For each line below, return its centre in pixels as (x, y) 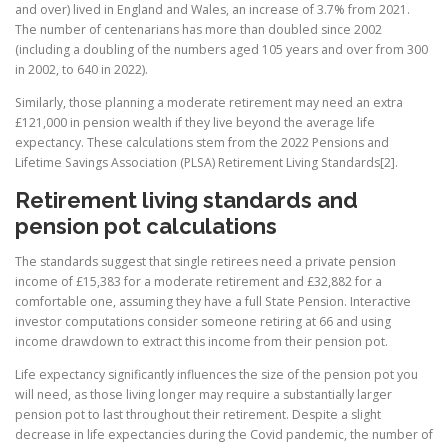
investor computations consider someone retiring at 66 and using (203, 321)
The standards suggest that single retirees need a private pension (205, 261)
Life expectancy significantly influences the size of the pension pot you (216, 374)
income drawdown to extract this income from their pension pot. (201, 341)
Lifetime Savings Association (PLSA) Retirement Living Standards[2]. (206, 163)
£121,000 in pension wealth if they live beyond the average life (195, 123)
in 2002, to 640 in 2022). (81, 70)
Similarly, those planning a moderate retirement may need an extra (209, 103)
